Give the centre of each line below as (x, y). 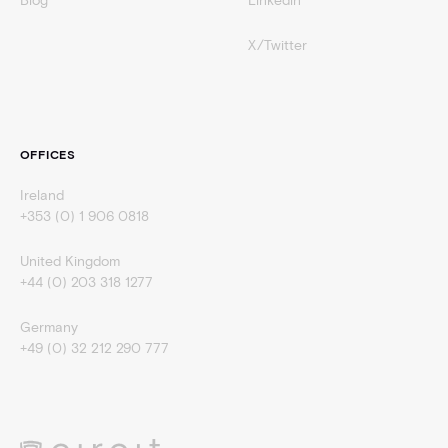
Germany (48, 327)
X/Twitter (277, 45)
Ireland (41, 195)
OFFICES (47, 154)
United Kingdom (73, 261)
